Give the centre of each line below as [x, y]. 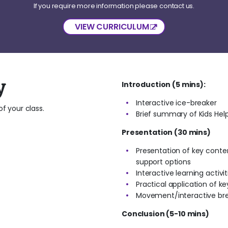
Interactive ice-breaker [176, 103]
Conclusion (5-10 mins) [165, 213]
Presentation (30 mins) [166, 132]
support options [163, 162]
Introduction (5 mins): [164, 84]
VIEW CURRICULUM [112, 26]
